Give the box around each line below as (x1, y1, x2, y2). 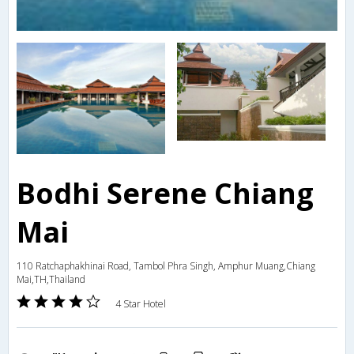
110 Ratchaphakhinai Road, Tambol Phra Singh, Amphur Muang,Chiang (17, 259, 315, 273)
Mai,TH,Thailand (17, 273, 85, 287)
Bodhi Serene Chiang (17, 174, 314, 213)
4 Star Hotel (115, 297, 166, 311)
